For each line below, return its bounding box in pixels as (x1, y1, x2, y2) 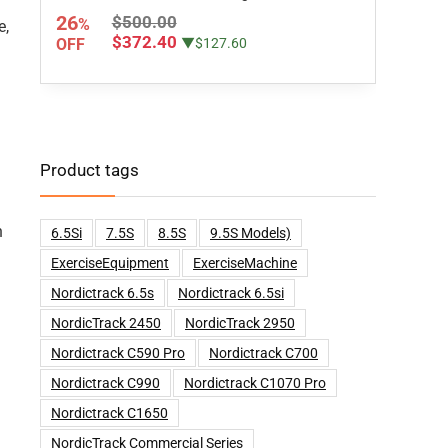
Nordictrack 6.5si (178, 285, 284, 301)
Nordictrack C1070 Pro (184, 375, 326, 391)
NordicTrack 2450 (51, 315, 161, 331)
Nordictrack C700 (209, 345, 318, 361)
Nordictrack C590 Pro (51, 345, 185, 361)
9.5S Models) (210, 225, 291, 241)
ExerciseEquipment (51, 255, 169, 271)
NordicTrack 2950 (185, 315, 295, 331)
